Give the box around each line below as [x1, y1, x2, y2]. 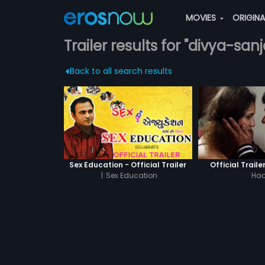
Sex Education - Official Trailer [69, 159, 187, 170]
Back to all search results [69, 65, 172, 77]
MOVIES [185, 12, 218, 24]
